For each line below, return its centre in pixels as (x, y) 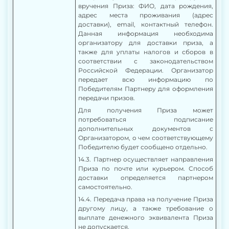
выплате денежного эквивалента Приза (146, 217)
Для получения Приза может (146, 110)
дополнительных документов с (146, 129)
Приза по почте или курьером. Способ (146, 168)
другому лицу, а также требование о (146, 208)
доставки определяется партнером (146, 178)
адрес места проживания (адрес (146, 15)
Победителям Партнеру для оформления (146, 89)
